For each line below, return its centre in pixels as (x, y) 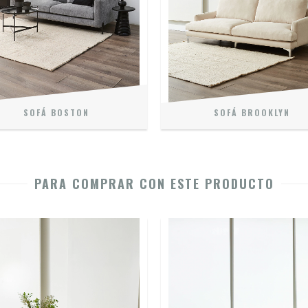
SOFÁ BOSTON (56, 112)
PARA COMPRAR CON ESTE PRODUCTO (154, 183)
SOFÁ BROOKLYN (252, 112)
